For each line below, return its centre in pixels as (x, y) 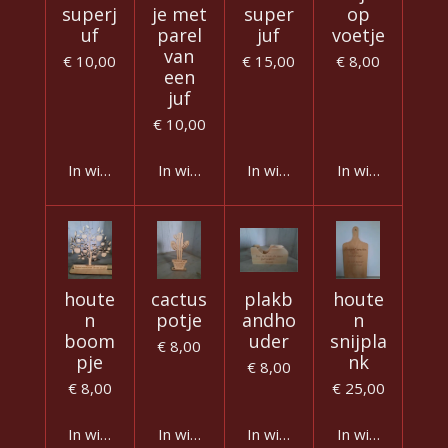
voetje (358, 35)
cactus (179, 299)
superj (90, 14)
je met (179, 14)
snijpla (358, 341)
